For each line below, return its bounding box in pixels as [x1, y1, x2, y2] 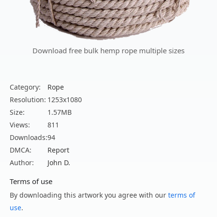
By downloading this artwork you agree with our [10, 190, 168, 200]
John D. [47, 157, 70, 167]
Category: [10, 82, 41, 92]
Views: [10, 120, 30, 129]
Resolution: [10, 94, 46, 104]
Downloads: [10, 132, 47, 142]
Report [47, 145, 69, 155]
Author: [10, 157, 34, 167]
